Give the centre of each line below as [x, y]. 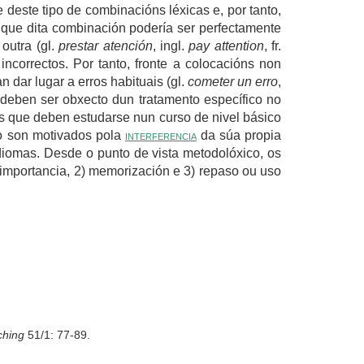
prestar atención [106, 45]
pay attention [226, 45]
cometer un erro [233, 81]
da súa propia [239, 135]
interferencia [160, 135]
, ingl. [171, 45]
